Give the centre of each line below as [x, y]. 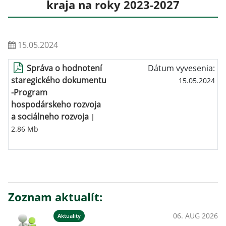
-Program [29, 92]
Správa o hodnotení [65, 68]
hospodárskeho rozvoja [56, 104]
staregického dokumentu [59, 80]
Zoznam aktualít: [55, 197]
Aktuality [69, 216]
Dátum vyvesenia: [181, 68]
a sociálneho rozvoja [50, 117]
